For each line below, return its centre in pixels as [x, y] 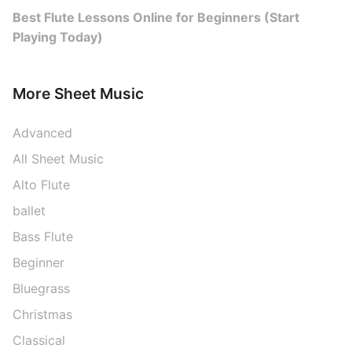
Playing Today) [58, 37]
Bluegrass [41, 288]
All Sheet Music [58, 158]
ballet [29, 210]
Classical [39, 340]
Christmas [42, 314]
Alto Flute [41, 184]
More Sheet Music [78, 93]
